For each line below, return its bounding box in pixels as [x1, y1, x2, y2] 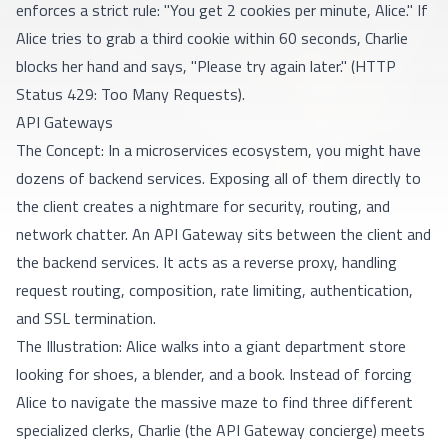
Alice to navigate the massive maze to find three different [16, 390, 413, 414]
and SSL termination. [16, 306, 156, 330]
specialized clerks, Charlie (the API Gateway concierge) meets [16, 418, 425, 442]
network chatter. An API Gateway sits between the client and [16, 222, 431, 246]
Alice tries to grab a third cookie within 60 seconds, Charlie [16, 26, 408, 50]
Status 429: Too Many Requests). [16, 82, 245, 106]
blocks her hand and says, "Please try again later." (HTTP [16, 54, 396, 78]
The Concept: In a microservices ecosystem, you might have [16, 138, 421, 162]
